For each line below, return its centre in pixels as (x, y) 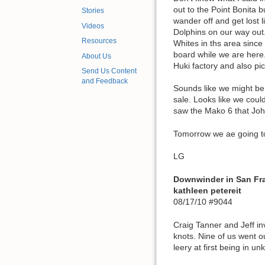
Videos (93, 26)
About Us (96, 56)
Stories (93, 11)
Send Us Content (109, 71)
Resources (99, 41)
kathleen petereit (207, 190)
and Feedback (105, 81)
